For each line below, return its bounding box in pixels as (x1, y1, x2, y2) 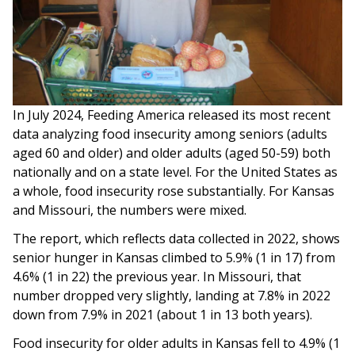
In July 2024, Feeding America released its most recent (13, 105, 330, 124)
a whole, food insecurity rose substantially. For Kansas (13, 181, 334, 200)
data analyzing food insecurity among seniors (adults (13, 124, 327, 143)
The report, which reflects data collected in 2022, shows (13, 229, 340, 247)
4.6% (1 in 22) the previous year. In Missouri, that (13, 267, 301, 285)
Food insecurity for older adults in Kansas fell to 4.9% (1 (13, 334, 340, 352)
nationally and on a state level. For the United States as (13, 162, 338, 181)
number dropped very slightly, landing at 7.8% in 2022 (13, 286, 330, 304)
